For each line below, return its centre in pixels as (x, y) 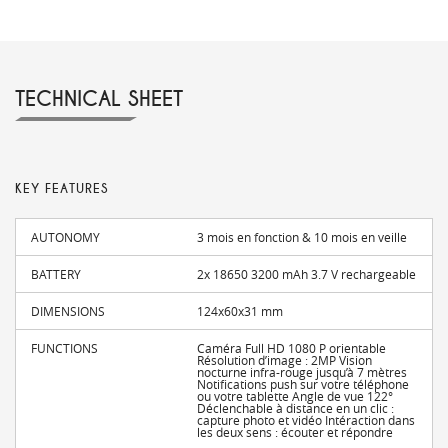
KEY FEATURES (61, 189)
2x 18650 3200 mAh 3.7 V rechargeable (307, 274)
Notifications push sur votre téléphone (303, 384)
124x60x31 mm (240, 311)
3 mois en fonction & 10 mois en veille (302, 237)
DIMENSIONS (68, 311)
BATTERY (56, 274)
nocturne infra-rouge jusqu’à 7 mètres (302, 372)
